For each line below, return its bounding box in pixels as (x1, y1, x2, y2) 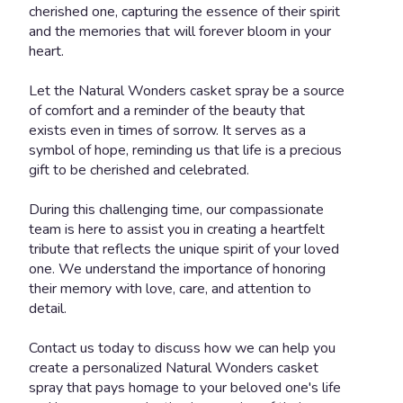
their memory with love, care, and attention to (29, 279, 311, 299)
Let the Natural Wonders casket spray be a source (29, 81, 345, 101)
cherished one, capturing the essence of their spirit (29, 2, 340, 22)
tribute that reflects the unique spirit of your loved (29, 239, 339, 259)
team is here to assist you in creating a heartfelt (29, 219, 325, 239)
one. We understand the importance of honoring (29, 259, 326, 279)
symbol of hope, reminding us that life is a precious (29, 140, 342, 160)
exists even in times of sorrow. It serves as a (29, 121, 306, 140)
